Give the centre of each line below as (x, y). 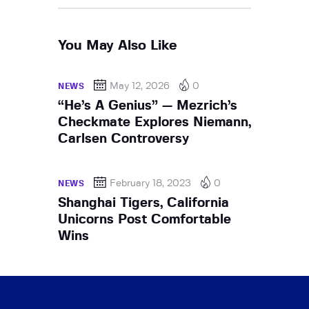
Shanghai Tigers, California (143, 203)
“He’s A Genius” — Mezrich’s (148, 106)
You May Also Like (118, 45)
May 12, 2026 (140, 86)
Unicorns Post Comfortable (144, 219)
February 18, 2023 (151, 183)
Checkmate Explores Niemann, (154, 122)
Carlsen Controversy (123, 139)
